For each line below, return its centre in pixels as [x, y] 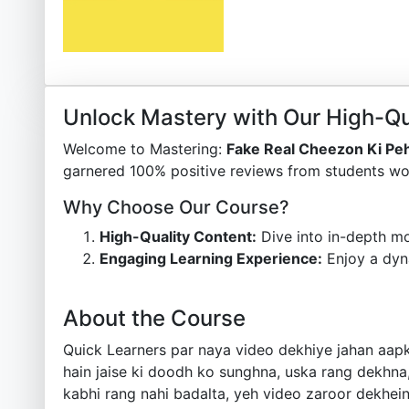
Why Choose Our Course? [176, 207]
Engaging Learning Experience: [211, 258]
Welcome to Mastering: [145, 149]
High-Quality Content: [178, 236]
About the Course [154, 318]
